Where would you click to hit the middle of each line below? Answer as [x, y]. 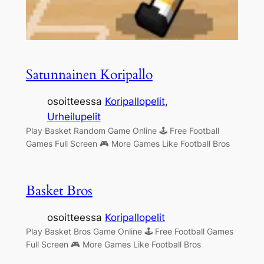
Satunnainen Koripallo [89, 74]
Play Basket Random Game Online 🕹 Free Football [122, 130]
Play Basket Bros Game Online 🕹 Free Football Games [129, 232]
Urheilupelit [74, 116]
